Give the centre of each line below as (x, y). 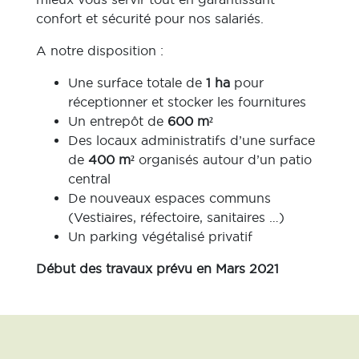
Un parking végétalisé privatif (160, 236)
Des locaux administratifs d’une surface (192, 140)
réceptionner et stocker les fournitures (187, 102)
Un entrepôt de (118, 121)
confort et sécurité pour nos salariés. (150, 18)
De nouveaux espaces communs (169, 198)
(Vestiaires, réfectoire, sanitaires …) (176, 217)
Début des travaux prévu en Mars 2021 (157, 268)
